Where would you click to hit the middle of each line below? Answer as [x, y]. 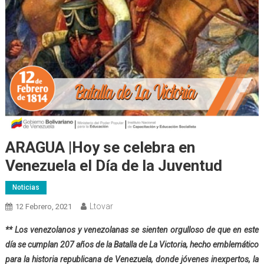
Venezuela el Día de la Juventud [113, 166]
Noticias [26, 188]
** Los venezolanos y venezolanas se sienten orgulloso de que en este [132, 230]
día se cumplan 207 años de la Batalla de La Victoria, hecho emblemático [132, 245]
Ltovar [101, 207]
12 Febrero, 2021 [43, 207]
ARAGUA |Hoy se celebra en [100, 148]
